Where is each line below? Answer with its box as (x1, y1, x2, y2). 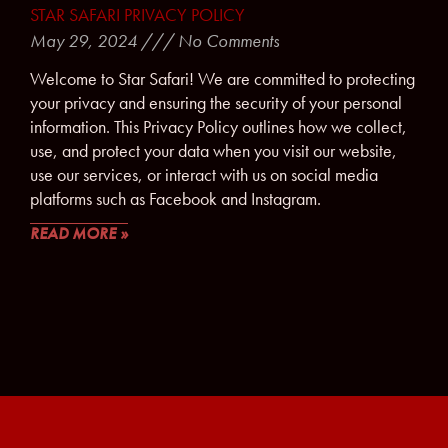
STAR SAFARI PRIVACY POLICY (30, 3, 245, 26)
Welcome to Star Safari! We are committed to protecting (30, 67, 415, 90)
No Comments (174, 28, 279, 52)
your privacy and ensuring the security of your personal (30, 91, 402, 114)
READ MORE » (30, 222, 128, 244)
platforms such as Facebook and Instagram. (30, 187, 321, 210)
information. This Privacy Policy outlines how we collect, (30, 115, 407, 138)
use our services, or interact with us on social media (30, 163, 378, 186)
